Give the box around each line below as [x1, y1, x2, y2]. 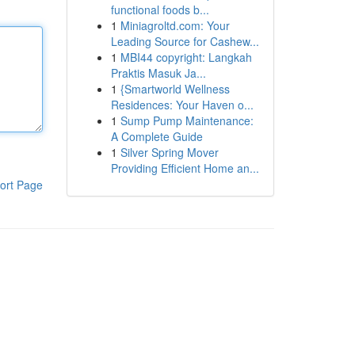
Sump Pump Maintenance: [120, 113, 254, 128]
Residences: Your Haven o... [110, 97, 254, 113]
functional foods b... [110, 2, 209, 17]
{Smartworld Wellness [120, 81, 230, 97]
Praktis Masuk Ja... [110, 65, 206, 81]
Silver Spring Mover [120, 144, 219, 160]
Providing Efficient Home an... [110, 160, 259, 176]
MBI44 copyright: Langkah [120, 49, 252, 65]
